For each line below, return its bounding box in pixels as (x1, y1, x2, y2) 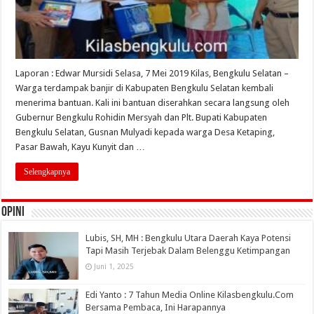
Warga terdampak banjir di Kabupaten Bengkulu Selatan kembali (15, 82, 274, 93)
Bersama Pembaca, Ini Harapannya (86, 301, 226, 313)
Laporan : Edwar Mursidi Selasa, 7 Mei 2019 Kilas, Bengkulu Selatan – (15, 67, 289, 78)
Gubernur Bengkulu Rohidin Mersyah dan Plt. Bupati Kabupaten (15, 111, 268, 123)
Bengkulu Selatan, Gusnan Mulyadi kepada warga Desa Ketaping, (15, 126, 275, 137)
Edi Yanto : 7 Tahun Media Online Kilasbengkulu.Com (86, 289, 294, 300)
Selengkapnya (24, 166, 71, 177)
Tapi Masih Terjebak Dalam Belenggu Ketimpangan (86, 245, 291, 256)
